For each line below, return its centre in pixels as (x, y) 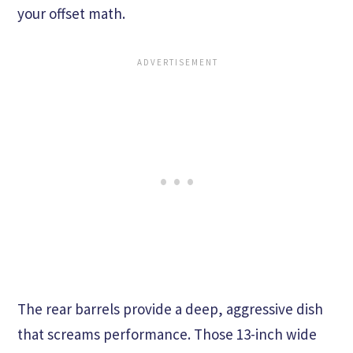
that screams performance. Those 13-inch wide (167, 334)
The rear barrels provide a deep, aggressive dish (170, 308)
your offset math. (71, 13)
